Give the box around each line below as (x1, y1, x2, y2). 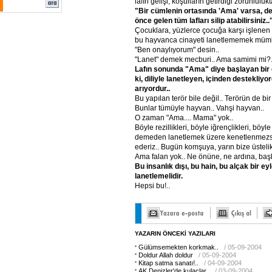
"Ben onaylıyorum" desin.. (135, 45, 219, 54)
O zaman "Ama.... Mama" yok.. (135, 113, 233, 122)
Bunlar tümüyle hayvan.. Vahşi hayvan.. (135, 103, 264, 112)
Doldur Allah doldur (138, 251, 193, 259)
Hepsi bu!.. (135, 181, 170, 190)
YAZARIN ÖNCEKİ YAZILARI (135, 230, 216, 237)
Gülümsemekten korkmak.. (138, 243, 219, 251)
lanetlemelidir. (135, 171, 183, 180)
